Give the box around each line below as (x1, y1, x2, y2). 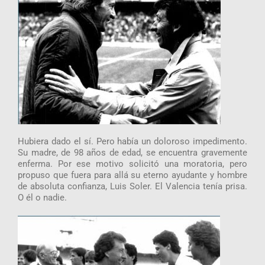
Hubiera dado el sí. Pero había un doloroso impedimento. (17, 136, 248, 147)
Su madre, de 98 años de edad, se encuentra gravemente (17, 147, 248, 159)
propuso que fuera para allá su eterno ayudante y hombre (17, 170, 248, 181)
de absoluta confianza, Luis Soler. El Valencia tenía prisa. (17, 181, 248, 192)
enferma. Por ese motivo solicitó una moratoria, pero (17, 159, 248, 170)
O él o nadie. (17, 192, 67, 203)
